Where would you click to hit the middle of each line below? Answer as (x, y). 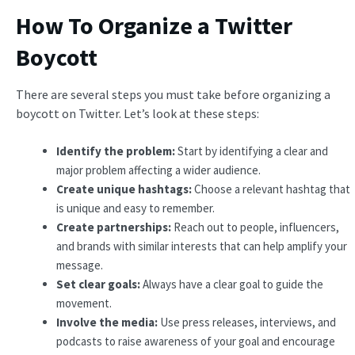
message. (80, 265)
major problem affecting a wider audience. (158, 170)
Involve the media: (107, 322)
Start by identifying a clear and (252, 151)
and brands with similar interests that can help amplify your (202, 246)
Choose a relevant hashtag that (271, 189)
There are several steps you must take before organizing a (173, 94)
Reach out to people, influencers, (255, 227)
